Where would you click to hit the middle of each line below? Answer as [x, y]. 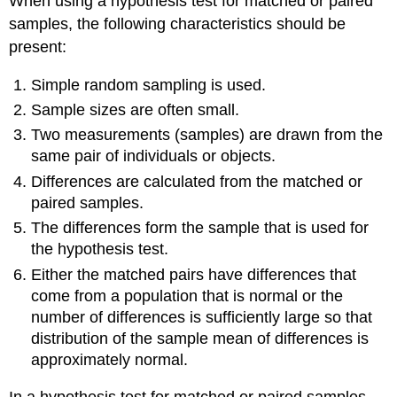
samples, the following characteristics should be [178, 23]
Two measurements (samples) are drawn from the [207, 135]
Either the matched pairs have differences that [194, 274]
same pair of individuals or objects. [154, 156]
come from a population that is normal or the [187, 296]
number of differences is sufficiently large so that [202, 317]
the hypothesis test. [100, 249]
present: [38, 47]
